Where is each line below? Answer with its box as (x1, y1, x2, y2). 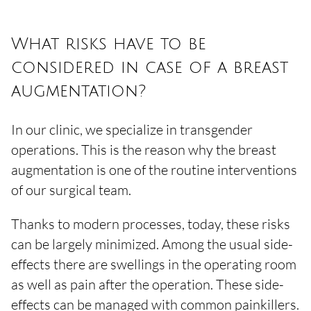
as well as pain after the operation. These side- (11, 276, 284, 293)
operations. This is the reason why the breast (11, 141, 276, 158)
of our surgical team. (11, 181, 131, 199)
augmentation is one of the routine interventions (11, 161, 297, 178)
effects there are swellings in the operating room (11, 255, 296, 273)
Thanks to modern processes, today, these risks (11, 215, 290, 233)
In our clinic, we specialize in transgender (11, 121, 253, 138)
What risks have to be (11, 35, 206, 53)
